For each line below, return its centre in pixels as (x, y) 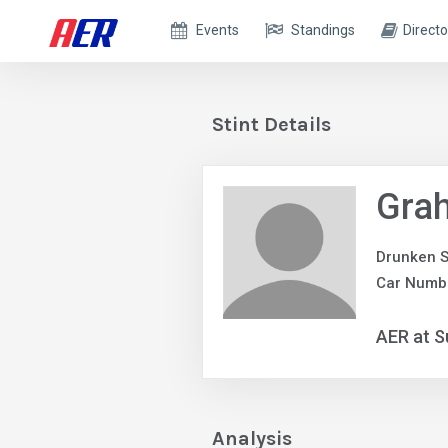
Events (218, 30)
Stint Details (271, 124)
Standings (323, 30)
